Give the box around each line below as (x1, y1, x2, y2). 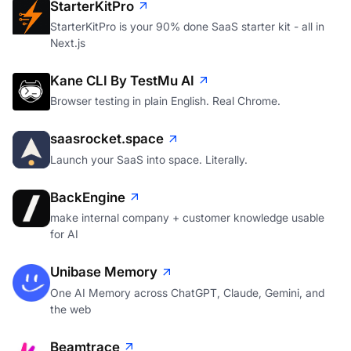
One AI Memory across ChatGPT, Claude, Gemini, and (50, 285, 324, 299)
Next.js (50, 36, 85, 50)
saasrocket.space (50, 131, 164, 147)
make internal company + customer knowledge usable (50, 211, 324, 225)
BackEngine (50, 189, 125, 205)
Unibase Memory (50, 264, 157, 280)
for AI (50, 227, 78, 241)
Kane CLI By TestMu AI (50, 73, 194, 89)
